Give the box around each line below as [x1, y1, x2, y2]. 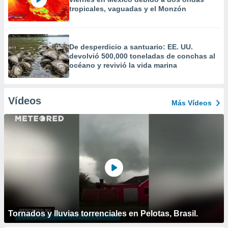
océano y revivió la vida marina [69, 61, 177, 69]
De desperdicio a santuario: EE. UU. [69, 43, 193, 51]
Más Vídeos [172, 99, 212, 107]
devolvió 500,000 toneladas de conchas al [69, 52, 215, 60]
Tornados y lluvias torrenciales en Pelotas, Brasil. [8, 209, 198, 218]
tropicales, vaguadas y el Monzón [69, 5, 186, 13]
